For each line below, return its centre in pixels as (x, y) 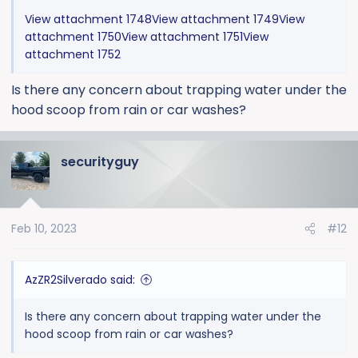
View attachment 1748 (88, 20)
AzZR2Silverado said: (80, 280)
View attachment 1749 (215, 20)
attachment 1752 (73, 55)
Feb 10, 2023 (44, 229)
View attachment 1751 (182, 37)
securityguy (100, 162)
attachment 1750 (73, 37)
